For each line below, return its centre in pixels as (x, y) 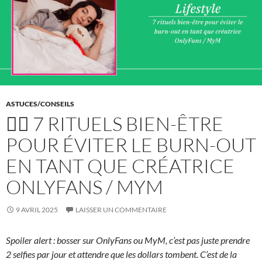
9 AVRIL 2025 (37, 210)
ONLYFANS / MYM (85, 187)
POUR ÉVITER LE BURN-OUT (131, 145)
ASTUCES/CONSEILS (40, 104)
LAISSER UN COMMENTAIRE (121, 210)
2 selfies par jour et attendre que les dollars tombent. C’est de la (121, 254)
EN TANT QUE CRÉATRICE (120, 166)
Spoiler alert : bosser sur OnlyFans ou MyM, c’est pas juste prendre (128, 240)
